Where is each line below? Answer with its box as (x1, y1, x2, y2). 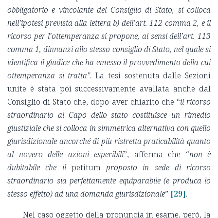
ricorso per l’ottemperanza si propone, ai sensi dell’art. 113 (7, 31, 211, 42)
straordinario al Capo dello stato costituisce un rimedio (7, 109, 211, 121)
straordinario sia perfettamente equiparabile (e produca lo (7, 175, 211, 186)
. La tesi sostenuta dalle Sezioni (90, 70, 211, 81)
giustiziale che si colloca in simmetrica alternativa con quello (7, 123, 211, 134)
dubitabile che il (7, 162, 72, 173)
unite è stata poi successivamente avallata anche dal (7, 83, 211, 94)
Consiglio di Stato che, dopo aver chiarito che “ (7, 96, 180, 108)
